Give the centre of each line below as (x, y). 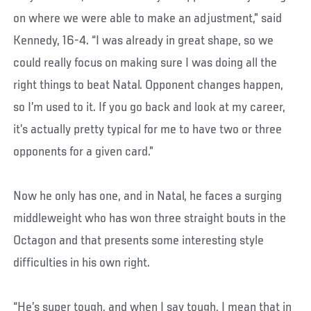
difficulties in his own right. (82, 263)
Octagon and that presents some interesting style (139, 241)
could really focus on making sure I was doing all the (145, 63)
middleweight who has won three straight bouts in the (150, 218)
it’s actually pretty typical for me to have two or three (148, 129)
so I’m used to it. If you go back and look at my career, (150, 107)
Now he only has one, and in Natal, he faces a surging (148, 196)
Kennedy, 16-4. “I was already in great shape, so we (144, 41)
